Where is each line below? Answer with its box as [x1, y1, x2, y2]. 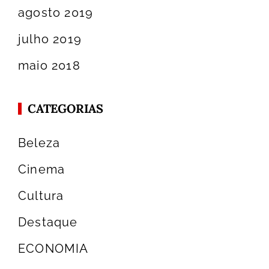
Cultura [18, 188, 64, 203]
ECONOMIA [18, 241, 89, 256]
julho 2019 [18, 31, 82, 46]
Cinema [18, 162, 65, 177]
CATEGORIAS [28, 100, 103, 116]
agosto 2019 [18, 5, 94, 20]
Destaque [18, 214, 78, 229]
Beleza [18, 135, 61, 150]
